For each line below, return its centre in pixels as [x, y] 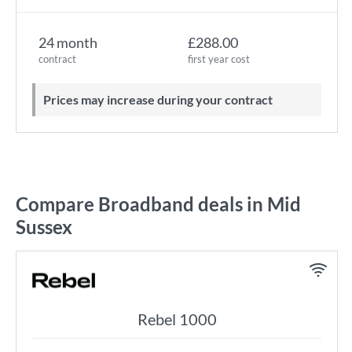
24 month [68, 42]
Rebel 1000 [177, 319]
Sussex [44, 227]
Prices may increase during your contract [162, 99]
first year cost [219, 59]
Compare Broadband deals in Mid [158, 204]
